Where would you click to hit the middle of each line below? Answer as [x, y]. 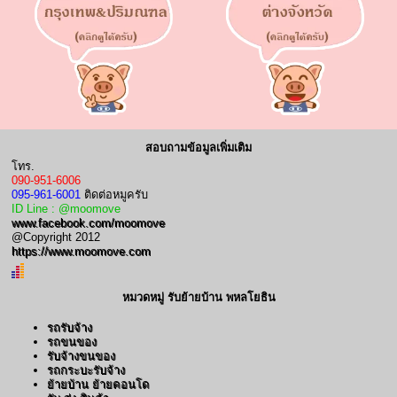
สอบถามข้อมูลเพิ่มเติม [198, 147]
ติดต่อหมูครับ [114, 194]
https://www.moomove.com [81, 251]
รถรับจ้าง [70, 327]
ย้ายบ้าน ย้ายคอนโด [98, 384]
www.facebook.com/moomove [88, 222]
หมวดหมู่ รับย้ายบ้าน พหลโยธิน [198, 297]
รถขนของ [72, 341]
